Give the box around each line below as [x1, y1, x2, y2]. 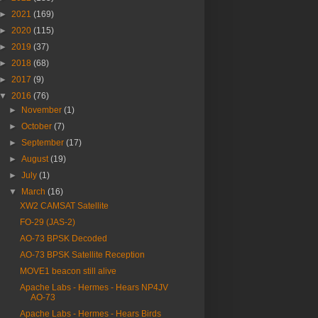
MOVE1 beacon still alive [19, 266, 116, 276]
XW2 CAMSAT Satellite [19, 201, 109, 211]
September [21, 138, 67, 148]
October [21, 121, 55, 131]
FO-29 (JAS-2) [19, 217, 75, 227]
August [21, 154, 51, 164]
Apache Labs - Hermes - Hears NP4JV [19, 283, 168, 292]
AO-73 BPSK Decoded [19, 234, 107, 243]
